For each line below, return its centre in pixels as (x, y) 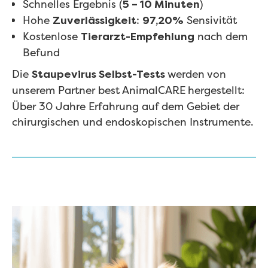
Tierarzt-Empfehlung (137, 37)
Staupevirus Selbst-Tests (100, 75)
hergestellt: (216, 91)
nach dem (221, 37)
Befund (41, 53)
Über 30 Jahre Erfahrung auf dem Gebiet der (126, 107)
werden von (197, 74)
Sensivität (210, 21)
